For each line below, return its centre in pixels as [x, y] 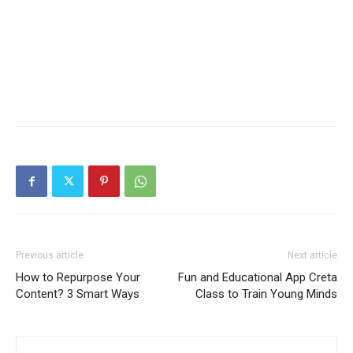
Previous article [50, 255]
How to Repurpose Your [78, 277]
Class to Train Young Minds [266, 294]
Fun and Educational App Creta [258, 277]
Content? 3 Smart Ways [78, 294]
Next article [312, 255]
